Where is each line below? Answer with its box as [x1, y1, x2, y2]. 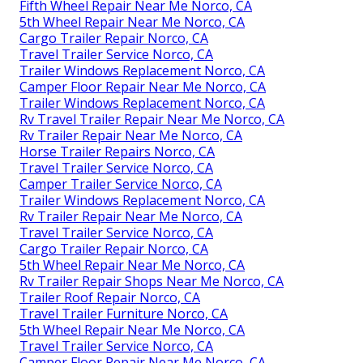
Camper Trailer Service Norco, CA [19, 174, 222, 193]
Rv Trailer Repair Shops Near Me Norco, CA [19, 271, 284, 290]
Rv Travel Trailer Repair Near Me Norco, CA [19, 109, 284, 128]
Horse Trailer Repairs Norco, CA [19, 142, 215, 160]
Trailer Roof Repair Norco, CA [19, 288, 200, 306]
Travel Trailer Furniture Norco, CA [19, 304, 228, 322]
